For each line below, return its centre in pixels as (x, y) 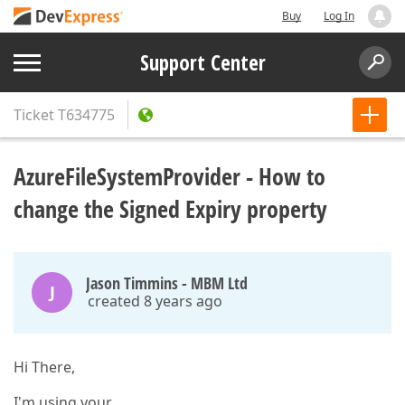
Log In (339, 16)
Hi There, (44, 367)
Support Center (202, 62)
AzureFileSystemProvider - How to (170, 176)
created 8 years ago (155, 301)
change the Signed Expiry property (170, 209)
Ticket (34, 115)
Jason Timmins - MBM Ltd (167, 283)
